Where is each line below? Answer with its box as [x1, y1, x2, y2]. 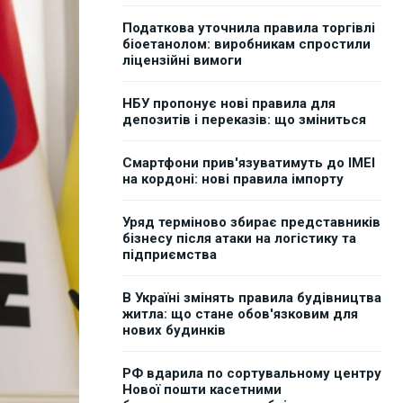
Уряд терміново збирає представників [122, 214, 381, 231]
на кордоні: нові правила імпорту [122, 171, 344, 188]
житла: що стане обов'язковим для [122, 306, 358, 323]
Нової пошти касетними [122, 381, 282, 399]
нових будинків [122, 322, 226, 339]
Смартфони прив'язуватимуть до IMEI [122, 155, 375, 172]
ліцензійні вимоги [122, 52, 242, 69]
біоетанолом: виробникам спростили [122, 36, 371, 53]
